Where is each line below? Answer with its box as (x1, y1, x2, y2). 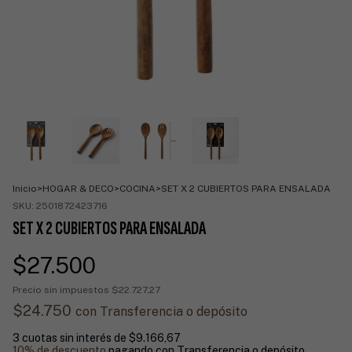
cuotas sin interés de (22, 331, 129, 344)
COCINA (119, 182, 156, 194)
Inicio (13, 182, 37, 194)
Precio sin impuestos (13, 284, 112, 295)
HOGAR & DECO (42, 182, 114, 194)
